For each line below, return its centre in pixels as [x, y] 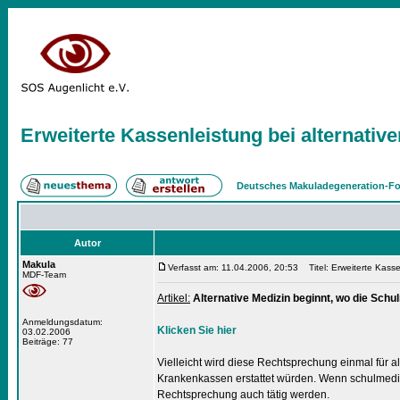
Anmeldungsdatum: [62, 322]
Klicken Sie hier [197, 330]
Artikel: [174, 298]
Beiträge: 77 [48, 342]
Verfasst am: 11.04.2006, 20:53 [233, 267]
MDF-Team [44, 275]
